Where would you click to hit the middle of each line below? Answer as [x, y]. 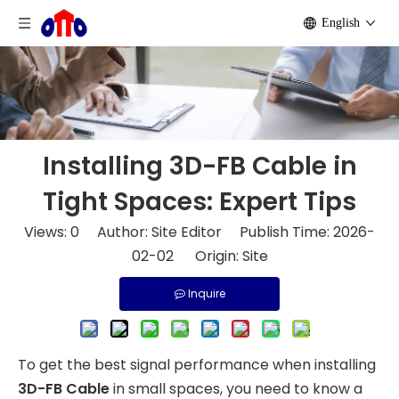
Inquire [206, 293]
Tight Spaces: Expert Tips [199, 202]
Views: [47, 232]
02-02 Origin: [187, 256]
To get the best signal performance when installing [197, 365]
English [341, 23]
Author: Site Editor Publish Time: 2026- [227, 232]
